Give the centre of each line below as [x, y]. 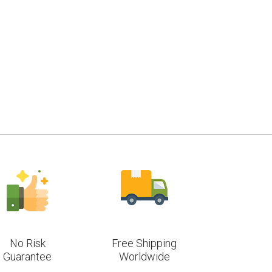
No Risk [27, 243]
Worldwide [144, 256]
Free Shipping [144, 243]
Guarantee [28, 256]
